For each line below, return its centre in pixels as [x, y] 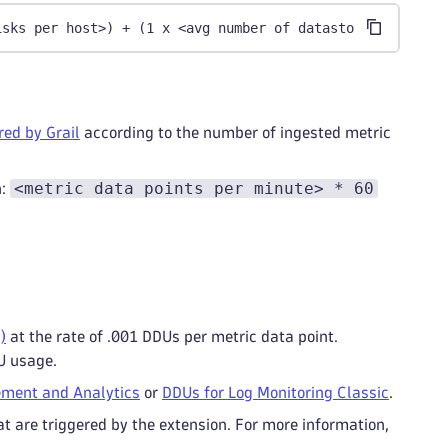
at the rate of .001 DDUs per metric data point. [172, 336]
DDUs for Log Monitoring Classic [275, 392]
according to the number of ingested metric [235, 132]
